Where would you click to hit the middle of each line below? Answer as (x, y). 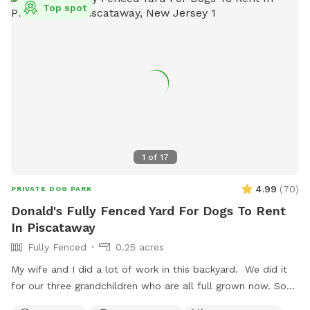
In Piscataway (53, 227)
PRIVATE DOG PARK (52, 188)
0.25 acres (140, 247)
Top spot (65, 7)
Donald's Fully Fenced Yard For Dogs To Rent (148, 210)
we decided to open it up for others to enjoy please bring (147, 302)
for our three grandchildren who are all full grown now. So (149, 285)
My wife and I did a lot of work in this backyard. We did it (149, 269)
